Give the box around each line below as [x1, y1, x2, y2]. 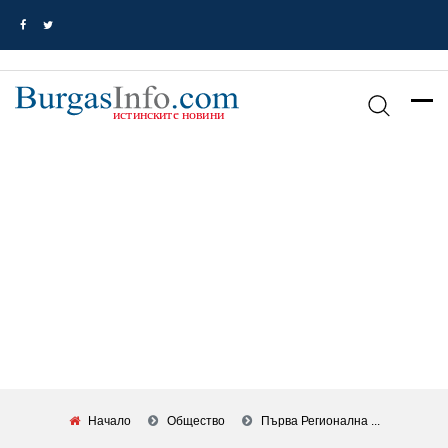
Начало [87, 414, 131, 428]
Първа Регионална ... [260, 414, 380, 428]
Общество [166, 414, 225, 428]
